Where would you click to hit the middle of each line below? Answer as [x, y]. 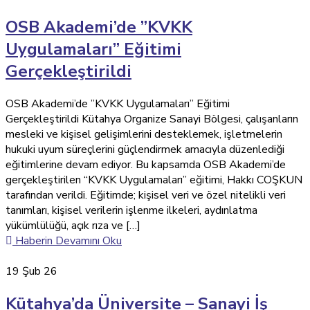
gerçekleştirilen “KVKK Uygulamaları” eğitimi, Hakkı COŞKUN [154, 180]
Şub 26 [40, 271]
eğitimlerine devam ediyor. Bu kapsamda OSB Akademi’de [146, 164]
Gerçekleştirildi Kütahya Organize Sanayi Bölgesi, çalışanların [152, 119]
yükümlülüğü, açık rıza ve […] [73, 225]
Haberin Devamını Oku [69, 240]
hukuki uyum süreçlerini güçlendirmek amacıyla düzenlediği [145, 149]
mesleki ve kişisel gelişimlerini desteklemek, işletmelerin [144, 134]
